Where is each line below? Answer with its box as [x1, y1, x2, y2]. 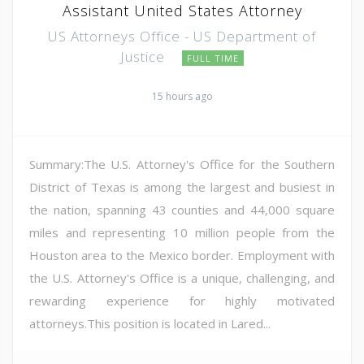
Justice [120, 46, 169, 66]
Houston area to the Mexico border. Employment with [29, 246, 335, 263]
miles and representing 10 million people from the [29, 223, 335, 240]
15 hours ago [151, 89, 213, 103]
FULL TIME [187, 51, 239, 64]
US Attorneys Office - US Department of [48, 26, 316, 45]
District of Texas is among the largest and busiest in [29, 178, 335, 195]
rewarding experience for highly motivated [29, 292, 335, 309]
